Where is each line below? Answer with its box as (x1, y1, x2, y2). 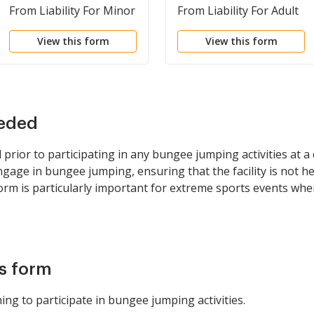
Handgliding (177, 36, 241, 52)
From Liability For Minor (9, 3, 135, 18)
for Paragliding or (177, 20, 271, 35)
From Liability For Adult (177, 3, 299, 18)
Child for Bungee (9, 20, 98, 35)
